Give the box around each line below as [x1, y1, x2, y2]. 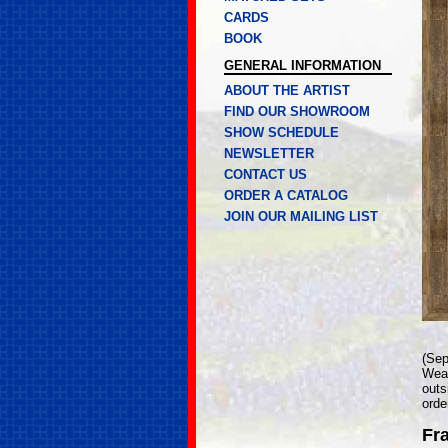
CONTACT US [224, 167, 307, 182]
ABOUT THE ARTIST [224, 83, 350, 98]
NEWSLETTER [224, 146, 314, 161]
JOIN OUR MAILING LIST [224, 209, 378, 224]
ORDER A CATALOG [224, 188, 348, 203]
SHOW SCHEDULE [224, 125, 339, 140]
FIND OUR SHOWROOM [224, 104, 370, 119]
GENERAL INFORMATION [224, 58, 381, 73]
